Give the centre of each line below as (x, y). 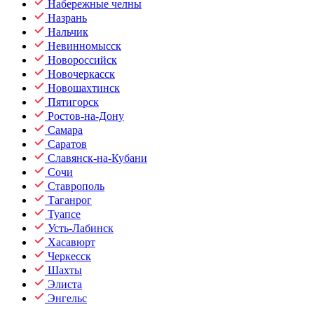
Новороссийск (82, 60)
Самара (65, 130)
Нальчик (68, 32)
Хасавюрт (71, 242)
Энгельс (67, 298)
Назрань (67, 18)
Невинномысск (84, 46)
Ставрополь (76, 186)
